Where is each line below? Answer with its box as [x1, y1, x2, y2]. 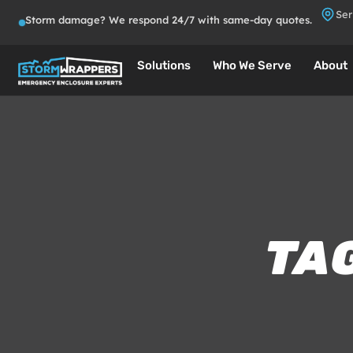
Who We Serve [213, 58, 292, 72]
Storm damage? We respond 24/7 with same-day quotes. [25, 13, 312, 26]
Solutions [137, 58, 191, 72]
